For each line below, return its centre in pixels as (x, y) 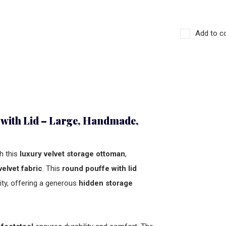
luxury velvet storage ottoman (72, 154)
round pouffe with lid (99, 168)
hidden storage (106, 183)
